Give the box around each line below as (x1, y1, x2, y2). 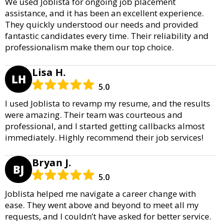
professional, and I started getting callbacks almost (5, 120, 205, 132)
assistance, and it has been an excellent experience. (5, 7, 204, 19)
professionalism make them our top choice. (5, 41, 174, 53)
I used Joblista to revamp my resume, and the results (5, 97, 210, 109)
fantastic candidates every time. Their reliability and (5, 30, 209, 41)
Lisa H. (32, 65, 66, 79)
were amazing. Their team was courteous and (5, 109, 183, 120)
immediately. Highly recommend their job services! (5, 131, 203, 143)
